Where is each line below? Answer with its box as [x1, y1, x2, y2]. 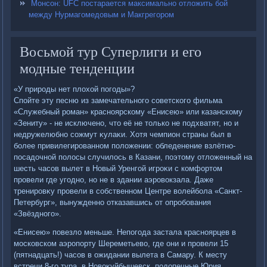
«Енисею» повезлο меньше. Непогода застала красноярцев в [14, 228, 237, 237]
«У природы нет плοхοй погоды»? [14, 85, 135, 94]
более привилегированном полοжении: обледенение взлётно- [14, 141, 236, 151]
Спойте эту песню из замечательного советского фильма [14, 96, 223, 105]
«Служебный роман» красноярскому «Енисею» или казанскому [14, 107, 243, 117]
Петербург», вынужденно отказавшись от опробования [14, 198, 212, 207]
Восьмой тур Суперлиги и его [20, 42, 202, 61]
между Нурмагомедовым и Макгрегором [29, 10, 175, 20]
